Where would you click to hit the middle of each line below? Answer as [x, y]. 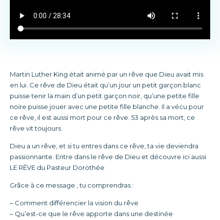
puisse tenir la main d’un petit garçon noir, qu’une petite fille [105, 96]
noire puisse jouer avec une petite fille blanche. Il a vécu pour [107, 107]
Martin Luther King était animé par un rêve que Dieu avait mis [107, 74]
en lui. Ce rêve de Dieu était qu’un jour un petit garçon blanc [105, 85]
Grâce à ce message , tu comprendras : [72, 185]
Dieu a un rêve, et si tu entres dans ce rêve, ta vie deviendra [104, 146]
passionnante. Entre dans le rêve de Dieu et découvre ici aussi [108, 157]
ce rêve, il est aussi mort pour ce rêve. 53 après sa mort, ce [102, 117]
